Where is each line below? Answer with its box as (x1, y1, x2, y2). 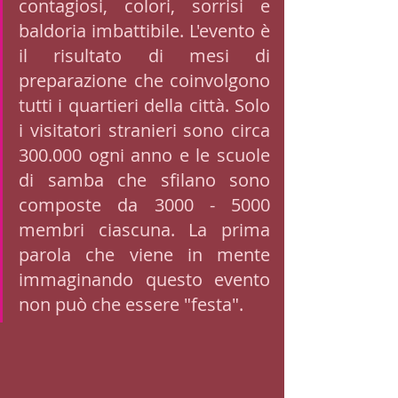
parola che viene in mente (19, 243, 270, 267)
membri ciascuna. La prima (19, 218, 270, 242)
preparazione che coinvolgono (19, 68, 270, 92)
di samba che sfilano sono (19, 168, 270, 192)
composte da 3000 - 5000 (19, 193, 270, 217)
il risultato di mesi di (19, 44, 270, 68)
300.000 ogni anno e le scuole (19, 143, 270, 167)
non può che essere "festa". (19, 292, 248, 316)
